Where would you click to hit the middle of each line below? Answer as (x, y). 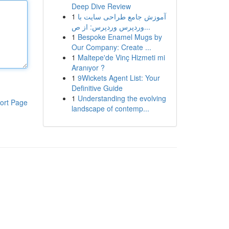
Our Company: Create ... (111, 47)
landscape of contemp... (110, 108)
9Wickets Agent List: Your (119, 78)
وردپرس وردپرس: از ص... (147, 27)
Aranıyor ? (88, 67)
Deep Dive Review (101, 6)
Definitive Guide (97, 88)
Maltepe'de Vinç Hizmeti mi (121, 57)
